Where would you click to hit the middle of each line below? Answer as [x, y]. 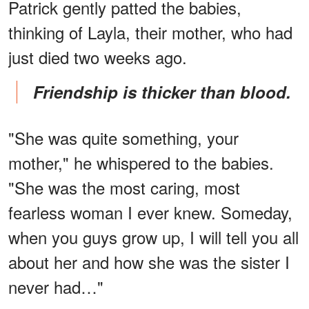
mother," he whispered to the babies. [141, 163]
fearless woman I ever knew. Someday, [150, 212]
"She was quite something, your [123, 138]
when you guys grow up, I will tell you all [153, 237]
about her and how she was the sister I [149, 262]
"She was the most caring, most [124, 188]
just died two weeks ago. [98, 57]
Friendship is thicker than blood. [167, 92]
